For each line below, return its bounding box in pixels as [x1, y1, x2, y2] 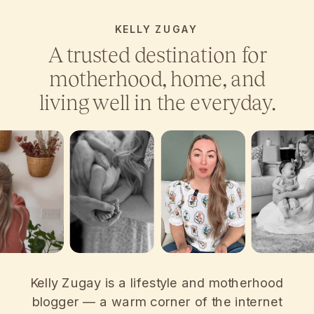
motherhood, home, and [49, 65, 266, 92]
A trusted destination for [48, 42, 267, 68]
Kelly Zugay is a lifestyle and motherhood [30, 274, 284, 291]
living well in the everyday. [39, 89, 276, 115]
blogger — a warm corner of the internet [32, 293, 282, 309]
